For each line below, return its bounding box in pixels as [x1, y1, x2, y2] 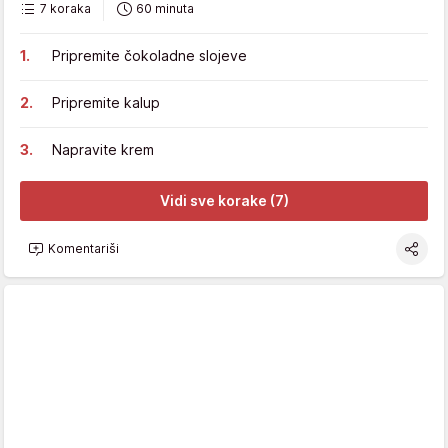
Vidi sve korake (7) [159, 192, 289, 209]
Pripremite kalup [52, 93, 160, 111]
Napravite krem [52, 140, 154, 158]
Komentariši [48, 241, 119, 256]
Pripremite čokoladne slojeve [52, 46, 247, 64]
